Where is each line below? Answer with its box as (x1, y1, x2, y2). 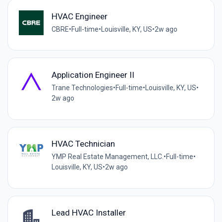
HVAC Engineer (51, 11, 108, 21)
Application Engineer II (51, 70, 134, 80)
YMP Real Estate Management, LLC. (51, 153, 164, 161)
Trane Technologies (51, 84, 113, 92)
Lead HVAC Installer (51, 208, 126, 218)
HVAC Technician (51, 139, 115, 149)
